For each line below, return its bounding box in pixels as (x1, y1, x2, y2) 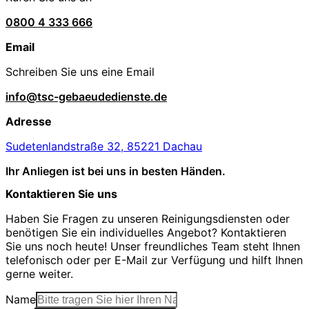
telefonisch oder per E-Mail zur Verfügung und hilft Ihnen (6, 252, 303, 267)
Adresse (6, 114, 52, 128)
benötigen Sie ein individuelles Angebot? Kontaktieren (6, 225, 286, 239)
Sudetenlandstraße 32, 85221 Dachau (6, 139, 202, 153)
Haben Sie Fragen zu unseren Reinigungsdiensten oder (6, 211, 290, 226)
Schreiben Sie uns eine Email (6, 64, 154, 79)
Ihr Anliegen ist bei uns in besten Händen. (6, 163, 226, 178)
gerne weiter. (6, 266, 73, 281)
